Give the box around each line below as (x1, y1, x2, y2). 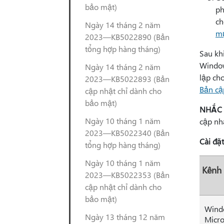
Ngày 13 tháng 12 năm (85, 211, 165, 222)
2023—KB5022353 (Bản (85, 169, 169, 180)
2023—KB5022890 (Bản (85, 31, 169, 42)
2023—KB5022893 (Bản (85, 73, 169, 84)
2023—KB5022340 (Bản (85, 127, 169, 138)
